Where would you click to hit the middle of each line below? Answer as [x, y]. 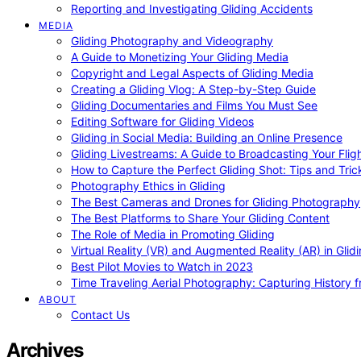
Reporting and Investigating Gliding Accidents [192, 8]
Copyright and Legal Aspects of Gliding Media [192, 73]
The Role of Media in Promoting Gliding [173, 234]
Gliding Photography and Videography [172, 41]
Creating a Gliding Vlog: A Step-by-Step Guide [193, 89]
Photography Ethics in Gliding [148, 186]
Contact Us [100, 315]
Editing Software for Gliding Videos [162, 121]
